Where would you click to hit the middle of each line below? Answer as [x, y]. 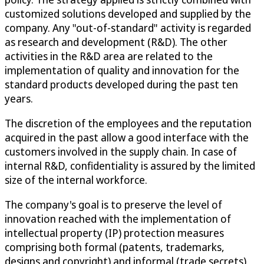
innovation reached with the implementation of [118, 218]
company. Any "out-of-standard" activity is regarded [128, 27]
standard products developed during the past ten [121, 84]
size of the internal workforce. [76, 179]
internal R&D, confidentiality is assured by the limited [130, 165]
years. [19, 98]
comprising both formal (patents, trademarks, [115, 247]
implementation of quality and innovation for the [122, 70]
